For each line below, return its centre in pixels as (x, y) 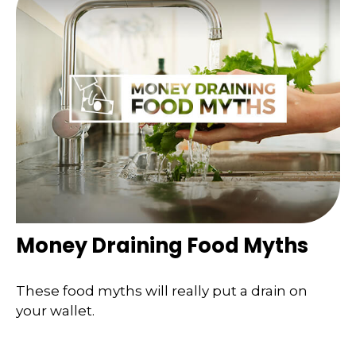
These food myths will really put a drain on (162, 291)
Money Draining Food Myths (162, 245)
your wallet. (55, 311)
